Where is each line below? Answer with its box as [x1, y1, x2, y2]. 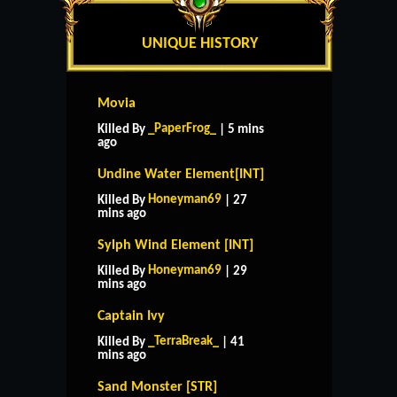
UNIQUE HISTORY [141, 35, 258, 52]
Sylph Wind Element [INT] [97, 237, 253, 253]
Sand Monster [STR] [97, 379, 217, 394]
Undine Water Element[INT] [97, 167, 264, 182]
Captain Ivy [97, 308, 165, 323]
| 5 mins [216, 122, 264, 136]
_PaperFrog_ [148, 121, 216, 136]
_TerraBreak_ [148, 334, 219, 348]
